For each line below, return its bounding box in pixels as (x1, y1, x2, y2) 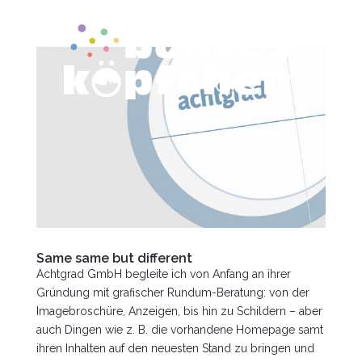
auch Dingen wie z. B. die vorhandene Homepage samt (36, 323, 323, 336)
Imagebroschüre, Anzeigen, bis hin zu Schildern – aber (36, 305, 322, 318)
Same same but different (36, 250, 192, 266)
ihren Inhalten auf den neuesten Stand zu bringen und (36, 342, 314, 355)
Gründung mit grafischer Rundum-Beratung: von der (36, 286, 309, 299)
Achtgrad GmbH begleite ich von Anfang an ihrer (36, 267, 291, 280)
